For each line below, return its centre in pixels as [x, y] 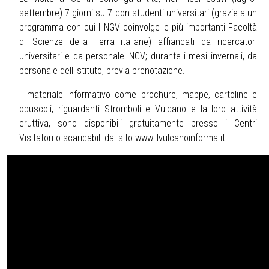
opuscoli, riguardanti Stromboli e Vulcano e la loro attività [138, 109]
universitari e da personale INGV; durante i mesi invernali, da [138, 56]
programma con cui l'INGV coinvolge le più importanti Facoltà [138, 28]
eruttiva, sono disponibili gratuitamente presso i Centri [138, 124]
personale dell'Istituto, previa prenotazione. [102, 71]
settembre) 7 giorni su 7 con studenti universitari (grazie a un [138, 13]
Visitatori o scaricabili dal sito [77, 138]
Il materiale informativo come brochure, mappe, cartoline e [138, 95]
